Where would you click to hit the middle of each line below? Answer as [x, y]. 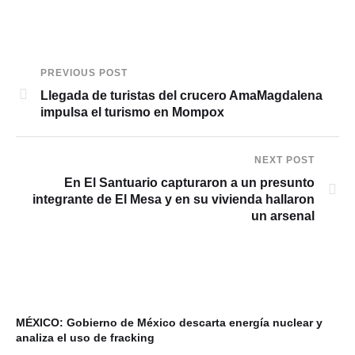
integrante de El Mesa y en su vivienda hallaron [174, 199]
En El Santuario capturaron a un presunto [189, 183]
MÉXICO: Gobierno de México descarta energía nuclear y [169, 323]
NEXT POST [284, 160]
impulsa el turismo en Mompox [132, 112]
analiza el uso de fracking [85, 338]
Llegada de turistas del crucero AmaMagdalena [181, 95]
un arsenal [283, 216]
